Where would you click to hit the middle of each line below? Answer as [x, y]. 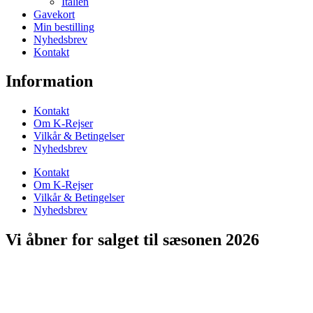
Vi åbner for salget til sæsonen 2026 [132, 240]
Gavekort [54, 14]
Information [49, 81]
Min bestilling [64, 27]
